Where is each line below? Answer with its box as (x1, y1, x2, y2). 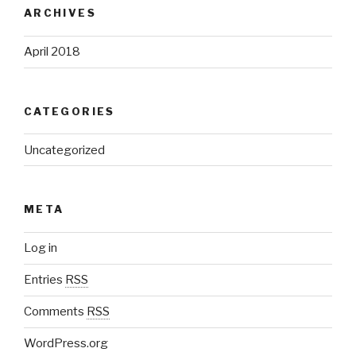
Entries (24, 273, 65, 288)
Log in (24, 241, 57, 256)
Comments (24, 304, 87, 319)
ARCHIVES (24, 6, 96, 20)
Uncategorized (24, 142, 105, 157)
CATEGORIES (24, 104, 115, 118)
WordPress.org (24, 336, 108, 351)
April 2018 (24, 44, 80, 60)
